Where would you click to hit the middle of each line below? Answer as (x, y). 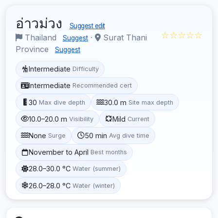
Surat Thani (124, 37)
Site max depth (151, 102)
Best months (109, 152)
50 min (96, 135)
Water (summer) (97, 169)
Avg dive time (129, 135)
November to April (59, 152)
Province (33, 49)
